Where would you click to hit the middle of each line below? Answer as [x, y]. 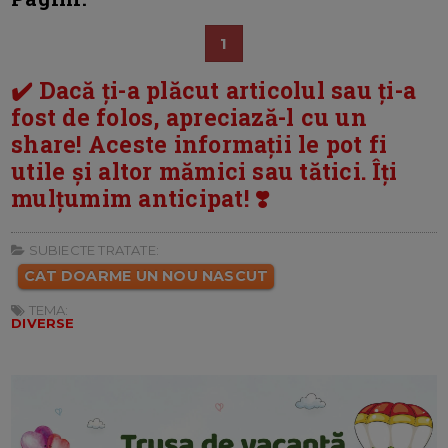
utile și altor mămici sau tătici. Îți [204, 170]
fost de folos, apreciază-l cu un [189, 116]
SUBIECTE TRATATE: [92, 249]
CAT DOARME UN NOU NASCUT [146, 275]
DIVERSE [43, 322]
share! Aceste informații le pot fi [199, 143]
